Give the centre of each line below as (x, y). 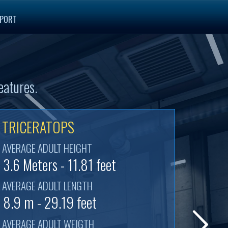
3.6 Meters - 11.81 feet (60, 164)
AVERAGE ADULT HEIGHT (47, 148)
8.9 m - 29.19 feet (50, 202)
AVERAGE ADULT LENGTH (47, 185)
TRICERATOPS (38, 127)
